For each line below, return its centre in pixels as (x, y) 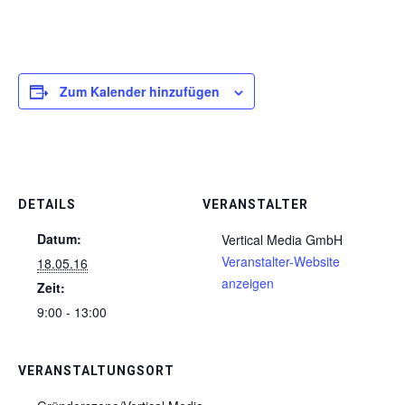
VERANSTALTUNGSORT (96, 371)
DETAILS (47, 204)
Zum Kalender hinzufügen (140, 91)
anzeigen (248, 283)
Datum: (59, 239)
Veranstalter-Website (281, 261)
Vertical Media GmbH (282, 240)
